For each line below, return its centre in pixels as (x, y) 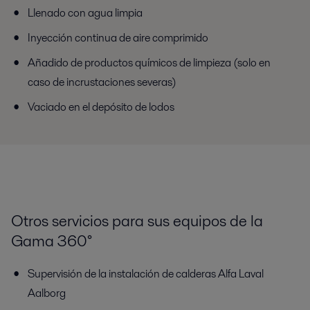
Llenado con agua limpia (85, 13)
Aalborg (47, 293)
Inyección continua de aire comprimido (118, 38)
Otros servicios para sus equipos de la (137, 221)
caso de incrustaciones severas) (102, 82)
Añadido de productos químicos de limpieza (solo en (149, 63)
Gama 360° (52, 241)
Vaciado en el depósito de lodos (101, 107)
